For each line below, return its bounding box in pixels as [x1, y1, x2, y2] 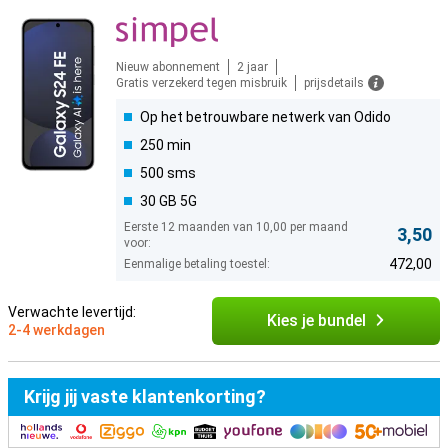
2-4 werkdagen [8, 322, 105, 338]
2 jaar [237, 60, 268, 74]
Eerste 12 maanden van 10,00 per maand [124, 220, 348, 234]
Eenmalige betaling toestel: [124, 257, 270, 271]
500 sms [140, 165, 196, 181]
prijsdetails [304, 76, 364, 90]
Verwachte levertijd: [8, 304, 136, 320]
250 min [140, 137, 191, 153]
